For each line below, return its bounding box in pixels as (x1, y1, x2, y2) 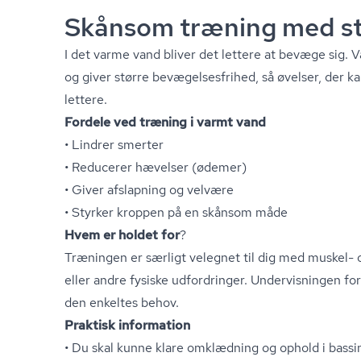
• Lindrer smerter (64, 136, 164, 153)
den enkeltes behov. (64, 294, 179, 311)
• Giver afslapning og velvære (64, 181, 234, 198)
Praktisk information (64, 317, 190, 334)
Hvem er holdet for (64, 226, 180, 243)
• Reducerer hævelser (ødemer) (64, 159, 247, 176)
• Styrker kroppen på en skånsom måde (64, 204, 288, 221)
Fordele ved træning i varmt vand (64, 114, 266, 131)
